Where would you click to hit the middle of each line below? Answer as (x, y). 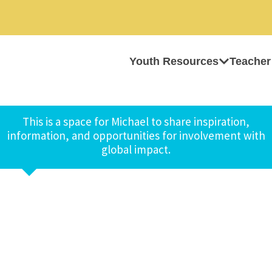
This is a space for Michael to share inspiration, (136, 121)
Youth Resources (174, 61)
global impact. (136, 149)
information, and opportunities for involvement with (136, 135)
